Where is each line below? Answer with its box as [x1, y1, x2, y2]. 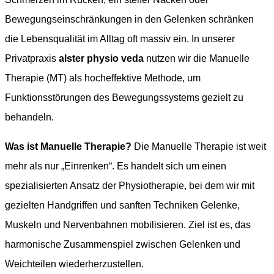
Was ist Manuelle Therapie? [5, 141, 131, 152]
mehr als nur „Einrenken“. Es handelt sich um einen [5, 160, 226, 171]
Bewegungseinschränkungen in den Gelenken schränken [5, 13, 254, 24]
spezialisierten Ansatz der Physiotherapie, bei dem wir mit [5, 180, 254, 191]
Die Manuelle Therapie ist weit [131, 141, 266, 152]
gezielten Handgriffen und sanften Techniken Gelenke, [5, 199, 240, 210]
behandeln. [5, 111, 54, 122]
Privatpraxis [5, 53, 59, 64]
